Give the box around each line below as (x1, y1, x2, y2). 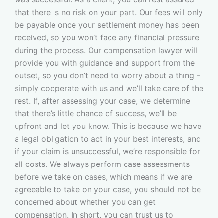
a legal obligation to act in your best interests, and (15, 133, 201, 144)
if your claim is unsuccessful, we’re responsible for (15, 146, 200, 156)
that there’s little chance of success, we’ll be (15, 108, 177, 118)
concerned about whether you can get (15, 197, 156, 207)
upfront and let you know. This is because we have (15, 121, 201, 131)
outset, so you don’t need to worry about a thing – (15, 70, 200, 80)
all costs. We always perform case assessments (15, 159, 190, 169)
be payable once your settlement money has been (15, 19, 199, 30)
